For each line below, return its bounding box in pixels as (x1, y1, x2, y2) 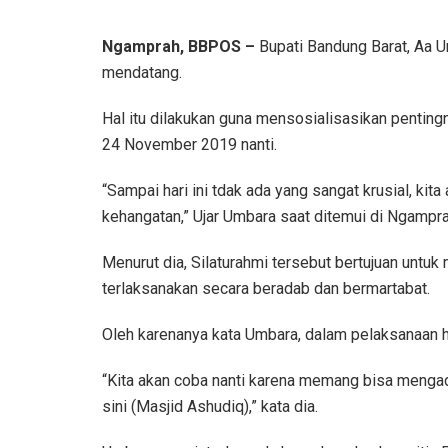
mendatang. (102, 62, 182, 82)
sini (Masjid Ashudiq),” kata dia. (102, 396, 318, 416)
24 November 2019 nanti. (102, 134, 277, 154)
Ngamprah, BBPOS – (102, 36, 259, 56)
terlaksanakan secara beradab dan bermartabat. (102, 278, 430, 298)
